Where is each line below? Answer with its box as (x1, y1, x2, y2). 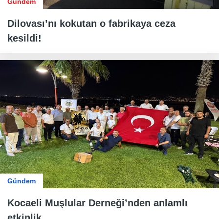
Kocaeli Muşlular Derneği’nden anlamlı (7, 197, 188, 208)
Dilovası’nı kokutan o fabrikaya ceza (7, 18, 175, 29)
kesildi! (7, 33, 42, 44)
